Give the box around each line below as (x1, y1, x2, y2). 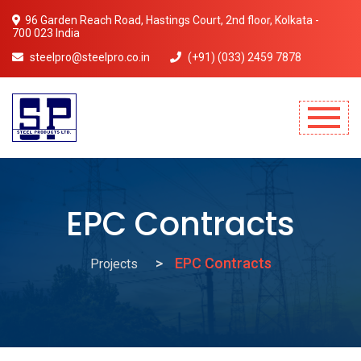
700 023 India (12, 27, 80, 39)
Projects (89, 256, 138, 272)
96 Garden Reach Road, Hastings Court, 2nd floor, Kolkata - (25, 14, 319, 27)
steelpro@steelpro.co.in (27, 51, 150, 64)
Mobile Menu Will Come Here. (11, 159, 165, 173)
